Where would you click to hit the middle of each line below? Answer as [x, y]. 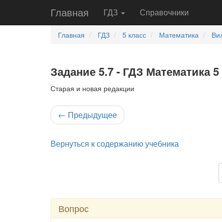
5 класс [134, 35]
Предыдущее [91, 115]
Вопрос [74, 208]
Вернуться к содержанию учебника [115, 143]
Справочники [164, 12]
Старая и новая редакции [92, 88]
